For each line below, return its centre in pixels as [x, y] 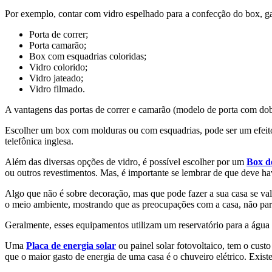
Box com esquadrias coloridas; [88, 56]
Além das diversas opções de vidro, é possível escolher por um [126, 162]
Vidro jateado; [56, 78]
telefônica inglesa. [39, 141]
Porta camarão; [58, 46]
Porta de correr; [59, 35]
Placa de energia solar [71, 246]
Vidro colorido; [58, 67]
